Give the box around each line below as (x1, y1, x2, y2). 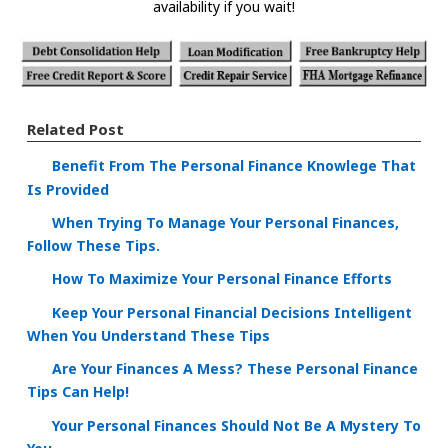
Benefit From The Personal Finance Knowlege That (52, 156, 416, 176)
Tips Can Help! (27, 382, 129, 402)
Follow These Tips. (27, 236, 160, 256)
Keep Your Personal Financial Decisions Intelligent (52, 302, 412, 322)
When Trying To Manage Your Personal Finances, (52, 213, 399, 233)
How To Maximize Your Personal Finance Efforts (52, 269, 392, 289)
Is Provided (27, 179, 109, 199)
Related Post (27, 119, 124, 140)
